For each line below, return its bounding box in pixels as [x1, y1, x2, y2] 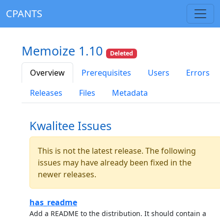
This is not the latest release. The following [38, 145, 196, 157]
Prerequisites [82, 67, 131, 79]
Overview [30, 67, 65, 79]
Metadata [112, 87, 148, 99]
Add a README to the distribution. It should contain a [29, 209, 206, 219]
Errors [186, 67, 210, 79]
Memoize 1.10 [22, 42, 106, 59]
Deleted [110, 49, 134, 57]
